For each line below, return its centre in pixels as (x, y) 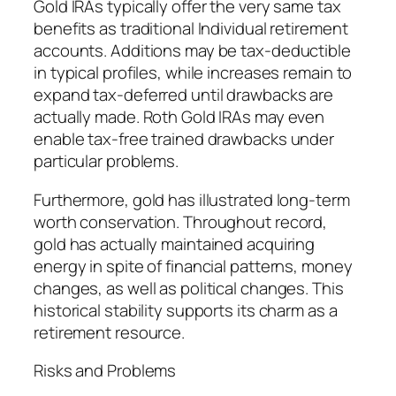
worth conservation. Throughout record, (181, 221)
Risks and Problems (105, 371)
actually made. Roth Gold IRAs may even (179, 117)
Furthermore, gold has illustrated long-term (192, 199)
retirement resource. (109, 332)
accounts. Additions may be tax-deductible (192, 51)
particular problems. (106, 161)
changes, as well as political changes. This (189, 288)
